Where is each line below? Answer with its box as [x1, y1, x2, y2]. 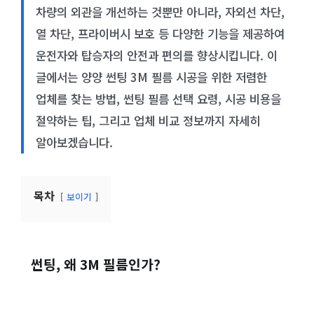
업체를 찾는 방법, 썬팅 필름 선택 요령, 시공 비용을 [35, 90, 281, 107]
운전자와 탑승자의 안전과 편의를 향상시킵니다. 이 [35, 46, 278, 64]
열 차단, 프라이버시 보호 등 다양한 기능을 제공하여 [35, 25, 285, 42]
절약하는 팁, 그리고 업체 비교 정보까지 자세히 [35, 111, 260, 129]
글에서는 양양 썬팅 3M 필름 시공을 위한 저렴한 [35, 68, 267, 86]
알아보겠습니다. [35, 133, 113, 151]
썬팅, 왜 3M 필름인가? [31, 254, 161, 274]
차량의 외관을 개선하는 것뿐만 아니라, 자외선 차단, [35, 3, 285, 20]
